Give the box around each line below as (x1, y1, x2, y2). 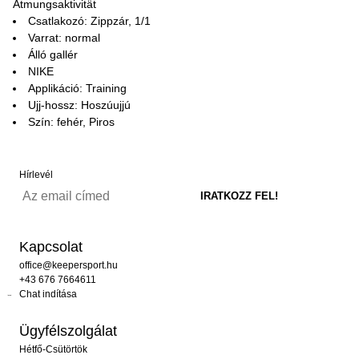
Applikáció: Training (28, 82, 127, 95)
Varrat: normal (28, 31, 100, 44)
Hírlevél (19, 169, 53, 180)
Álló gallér (28, 48, 78, 61)
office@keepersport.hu (19, 260, 118, 271)
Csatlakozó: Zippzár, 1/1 (28, 14, 151, 27)
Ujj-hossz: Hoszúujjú (28, 99, 131, 111)
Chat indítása (19, 288, 77, 300)
